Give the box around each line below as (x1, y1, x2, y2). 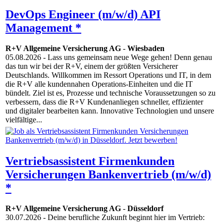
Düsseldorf (127, 204, 164, 213)
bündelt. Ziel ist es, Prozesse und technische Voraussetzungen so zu (5, 89, 216, 98)
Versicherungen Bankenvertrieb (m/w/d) (5, 167, 211, 181)
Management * (5, 21, 81, 34)
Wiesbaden (127, 44, 165, 53)
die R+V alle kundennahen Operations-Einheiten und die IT (5, 80, 193, 89)
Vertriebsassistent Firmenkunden (5, 154, 174, 167)
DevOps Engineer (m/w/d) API (5, 7, 161, 21)
